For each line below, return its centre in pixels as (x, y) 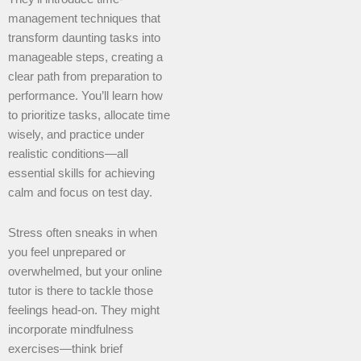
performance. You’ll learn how (85, 96)
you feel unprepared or (67, 252)
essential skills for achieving (81, 174)
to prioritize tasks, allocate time (89, 116)
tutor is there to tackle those (81, 290)
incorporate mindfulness (71, 329)
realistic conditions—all (68, 154)
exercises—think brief (65, 349)
